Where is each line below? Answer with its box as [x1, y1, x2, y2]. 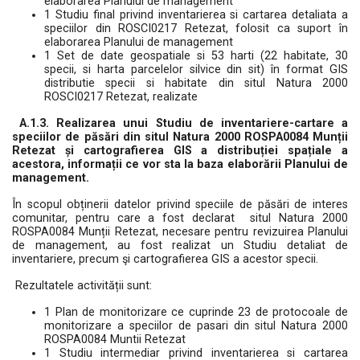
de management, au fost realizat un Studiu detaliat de [12, 239, 348, 252]
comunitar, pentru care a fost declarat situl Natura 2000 [12, 211, 348, 225]
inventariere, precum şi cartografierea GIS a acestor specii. [12, 252, 318, 266]
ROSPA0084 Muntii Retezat [44, 333, 186, 346]
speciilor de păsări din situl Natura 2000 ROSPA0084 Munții [12, 130, 348, 144]
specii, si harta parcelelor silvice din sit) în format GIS [44, 63, 348, 76]
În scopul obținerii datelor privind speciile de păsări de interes [12, 198, 348, 211]
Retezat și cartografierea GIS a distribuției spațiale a [12, 144, 348, 157]
